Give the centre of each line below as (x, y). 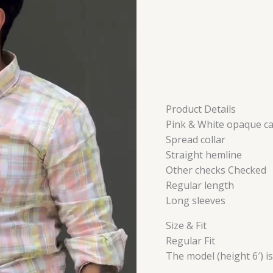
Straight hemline (204, 154)
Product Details (201, 109)
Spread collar (196, 139)
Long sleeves (196, 200)
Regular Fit (190, 240)
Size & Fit (186, 225)
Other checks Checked (216, 170)
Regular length (200, 185)
